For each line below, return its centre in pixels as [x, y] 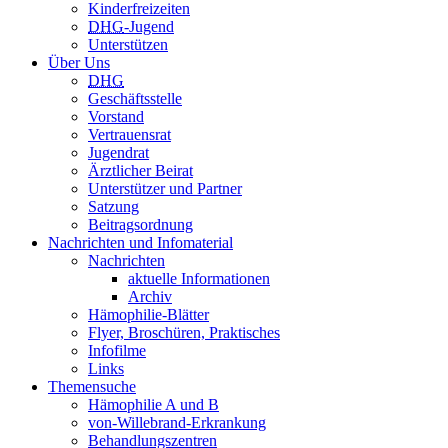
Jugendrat [118, 152]
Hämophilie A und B [153, 404]
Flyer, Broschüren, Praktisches [184, 332]
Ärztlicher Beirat [140, 170]
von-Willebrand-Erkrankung [177, 422]
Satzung [113, 206]
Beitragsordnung [140, 224]
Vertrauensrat [129, 134]
